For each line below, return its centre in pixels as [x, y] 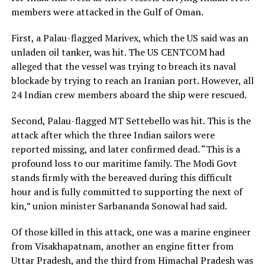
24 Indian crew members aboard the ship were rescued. [129, 94]
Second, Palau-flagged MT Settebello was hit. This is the [131, 120]
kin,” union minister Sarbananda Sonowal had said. [119, 206]
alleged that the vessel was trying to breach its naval [123, 66]
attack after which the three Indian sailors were [113, 135]
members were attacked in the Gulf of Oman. [107, 12]
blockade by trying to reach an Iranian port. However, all [132, 80]
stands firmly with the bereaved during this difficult [122, 177]
